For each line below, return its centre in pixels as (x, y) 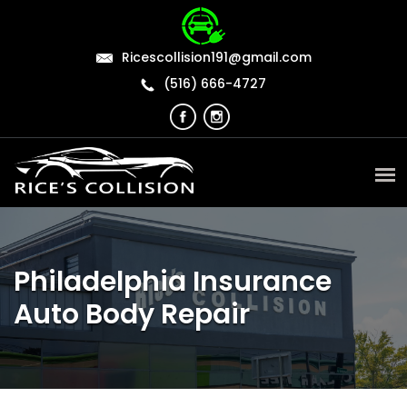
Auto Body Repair (132, 315)
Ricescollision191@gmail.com (216, 57)
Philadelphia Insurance (173, 282)
